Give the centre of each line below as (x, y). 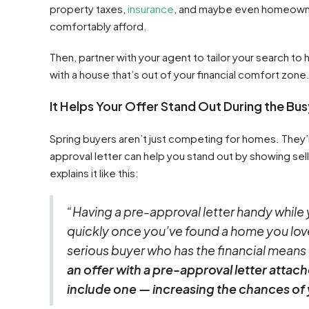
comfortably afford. (98, 26)
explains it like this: (94, 173)
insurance (151, 9)
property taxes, (89, 9)
